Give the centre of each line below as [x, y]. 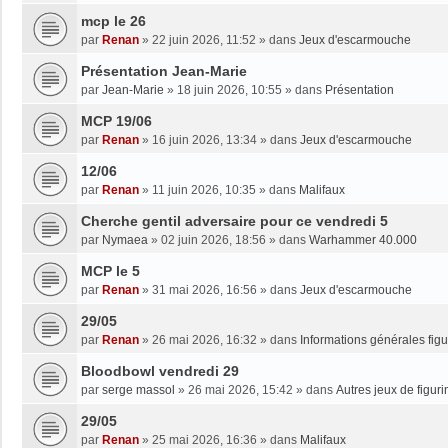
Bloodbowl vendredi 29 [160, 370]
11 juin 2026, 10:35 [204, 189]
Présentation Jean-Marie [164, 70]
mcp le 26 [113, 20]
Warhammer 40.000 [363, 239]
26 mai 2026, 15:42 [240, 389]
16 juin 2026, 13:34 [204, 139]
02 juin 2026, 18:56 [213, 239]
